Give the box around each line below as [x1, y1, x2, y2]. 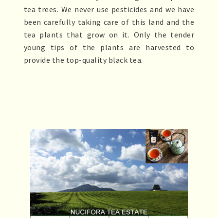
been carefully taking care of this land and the [23, 17, 195, 27]
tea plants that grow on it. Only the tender [23, 30, 195, 40]
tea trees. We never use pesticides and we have [23, 4, 195, 15]
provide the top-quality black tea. [23, 55, 143, 65]
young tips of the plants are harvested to [23, 42, 195, 53]
